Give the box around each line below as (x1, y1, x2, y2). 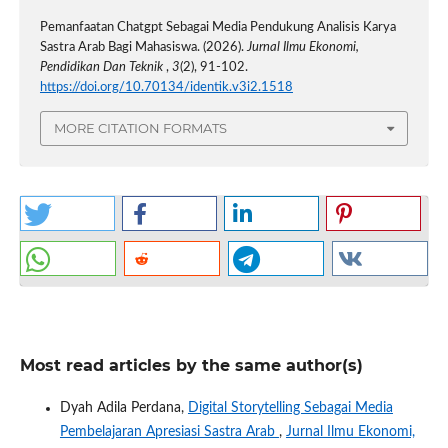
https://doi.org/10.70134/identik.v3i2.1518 (39, 81, 293, 95)
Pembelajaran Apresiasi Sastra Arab (59, 424, 279, 439)
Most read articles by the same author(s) (19, 355, 363, 375)
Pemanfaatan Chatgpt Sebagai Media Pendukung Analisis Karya (39, 21, 396, 35)
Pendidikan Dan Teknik (39, 61, 166, 75)
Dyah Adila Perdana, (59, 400, 188, 415)
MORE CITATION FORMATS (54, 120, 227, 137)
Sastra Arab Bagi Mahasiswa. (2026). (39, 41, 247, 55)
